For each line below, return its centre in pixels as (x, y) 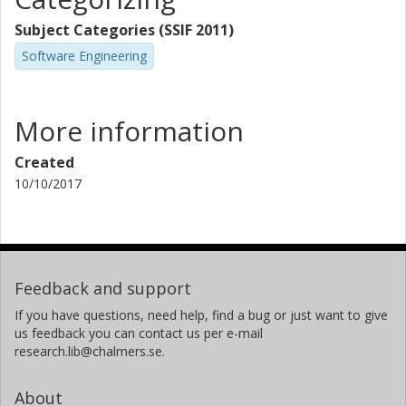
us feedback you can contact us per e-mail (139, 333)
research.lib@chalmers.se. (90, 351)
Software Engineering (84, 56)
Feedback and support (103, 288)
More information (129, 130)
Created (44, 162)
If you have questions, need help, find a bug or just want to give (201, 314)
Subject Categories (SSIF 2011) (124, 30)
